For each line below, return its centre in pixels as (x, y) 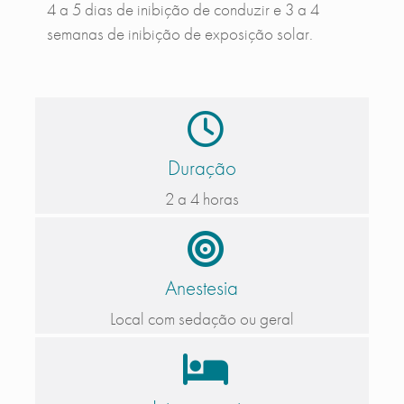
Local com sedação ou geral (202, 319)
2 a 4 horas (202, 199)
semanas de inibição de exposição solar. (179, 34)
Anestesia (202, 288)
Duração (202, 168)
